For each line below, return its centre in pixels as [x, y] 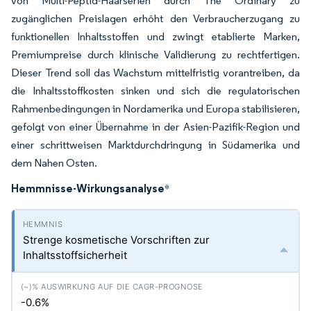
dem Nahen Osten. [54, 163]
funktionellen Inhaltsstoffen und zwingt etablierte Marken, [155, 36]
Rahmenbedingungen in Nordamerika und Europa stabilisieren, [155, 109]
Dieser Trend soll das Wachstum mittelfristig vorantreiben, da [155, 73]
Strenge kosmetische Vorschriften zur [116, 240]
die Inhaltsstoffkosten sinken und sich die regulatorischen [155, 91]
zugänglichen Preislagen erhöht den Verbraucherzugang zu [155, 18]
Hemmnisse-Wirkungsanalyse [88, 188]
